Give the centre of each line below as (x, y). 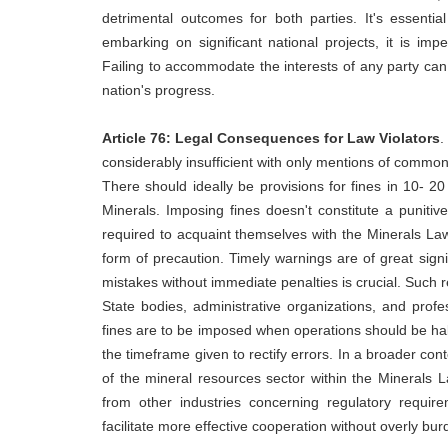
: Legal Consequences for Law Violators (303, 138)
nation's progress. (158, 90)
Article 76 (134, 138)
